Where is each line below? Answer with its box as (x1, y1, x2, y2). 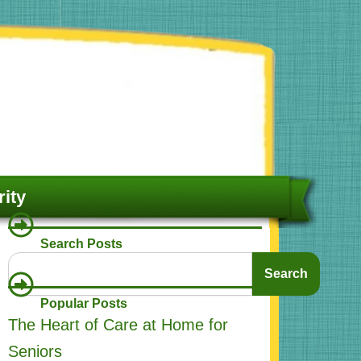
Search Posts (39, 237, 122, 251)
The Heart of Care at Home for (7, 316, 228, 334)
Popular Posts (39, 297, 127, 311)
